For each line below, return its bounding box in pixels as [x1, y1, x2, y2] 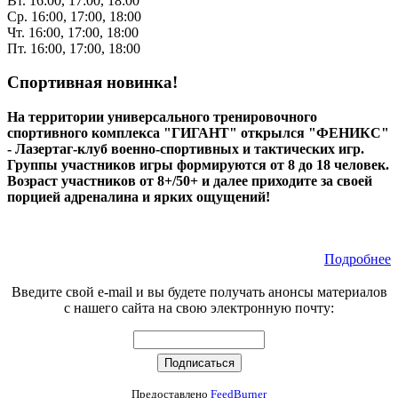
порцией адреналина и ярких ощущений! [7, 189, 270, 204]
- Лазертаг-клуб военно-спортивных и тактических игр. [7, 141, 364, 156]
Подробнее [324, 251, 391, 267]
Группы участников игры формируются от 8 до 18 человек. [7, 157, 389, 172]
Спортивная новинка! [7, 73, 178, 92]
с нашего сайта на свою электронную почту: [64, 300, 334, 315]
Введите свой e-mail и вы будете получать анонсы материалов [11, 284, 387, 299]
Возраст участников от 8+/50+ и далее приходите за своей [7, 173, 372, 188]
